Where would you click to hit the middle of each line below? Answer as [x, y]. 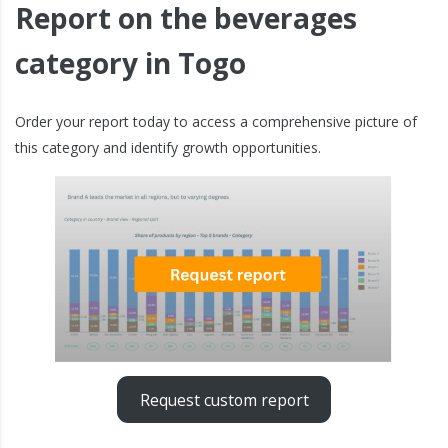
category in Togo [130, 63]
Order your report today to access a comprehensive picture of [216, 121]
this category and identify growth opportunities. [168, 147]
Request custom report [224, 399]
